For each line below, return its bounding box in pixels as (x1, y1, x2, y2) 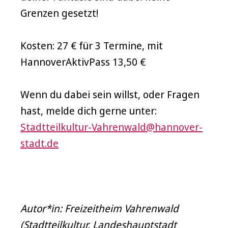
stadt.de (20, 136, 59, 150)
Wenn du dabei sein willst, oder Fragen (20, 88, 199, 101)
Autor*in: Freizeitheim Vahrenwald (20, 202, 179, 215)
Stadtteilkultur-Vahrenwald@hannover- (20, 120, 203, 134)
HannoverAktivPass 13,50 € (20, 55, 146, 69)
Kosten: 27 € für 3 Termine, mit (20, 39, 163, 52)
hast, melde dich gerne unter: (20, 104, 157, 118)
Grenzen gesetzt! (20, 6, 98, 20)
